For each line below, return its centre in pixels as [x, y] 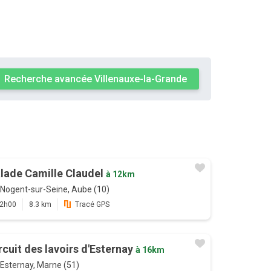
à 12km [120, 175]
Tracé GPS [92, 205]
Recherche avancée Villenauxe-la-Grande [95, 79]
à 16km [150, 250]
